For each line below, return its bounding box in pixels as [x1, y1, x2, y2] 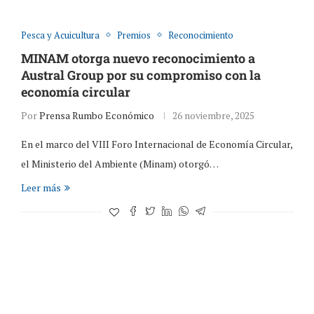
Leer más [20, 180, 61, 194]
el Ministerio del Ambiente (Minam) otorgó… [20, 156, 219, 170]
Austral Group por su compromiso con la [20, 66, 261, 83]
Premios [116, 28, 151, 41]
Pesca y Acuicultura [20, 28, 100, 41]
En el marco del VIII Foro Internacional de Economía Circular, [20, 137, 292, 151]
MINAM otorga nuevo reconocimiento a [20, 49, 255, 67]
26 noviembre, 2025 [172, 108, 254, 122]
